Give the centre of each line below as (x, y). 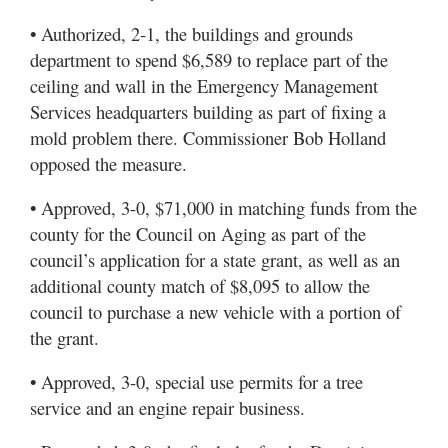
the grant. (64, 338)
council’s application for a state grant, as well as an (215, 260)
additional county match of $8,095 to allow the (200, 286)
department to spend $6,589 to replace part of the (209, 60)
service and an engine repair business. (167, 408)
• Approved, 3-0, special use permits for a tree (196, 382)
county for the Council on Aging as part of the (198, 234)
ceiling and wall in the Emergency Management (204, 86)
